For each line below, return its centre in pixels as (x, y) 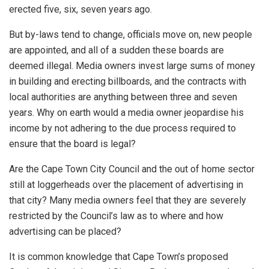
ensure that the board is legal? (72, 144)
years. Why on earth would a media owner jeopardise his (126, 112)
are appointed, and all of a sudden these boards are (116, 50)
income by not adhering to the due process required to (122, 128)
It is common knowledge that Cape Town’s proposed (119, 256)
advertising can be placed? (65, 231)
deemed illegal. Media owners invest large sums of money (132, 65)
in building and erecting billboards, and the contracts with (128, 81)
